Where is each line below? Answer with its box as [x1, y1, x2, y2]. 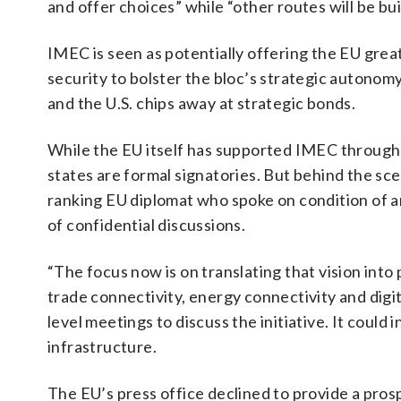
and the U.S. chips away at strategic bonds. [47, 93, 356, 113]
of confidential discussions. [47, 215, 246, 235]
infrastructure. [47, 337, 158, 356]
